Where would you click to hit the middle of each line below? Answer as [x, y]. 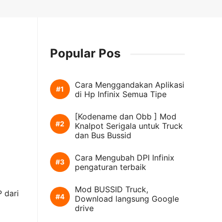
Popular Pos [85, 53]
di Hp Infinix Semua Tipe [121, 94]
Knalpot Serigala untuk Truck [129, 126]
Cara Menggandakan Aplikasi [130, 84]
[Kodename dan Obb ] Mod [126, 116]
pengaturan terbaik [111, 167]
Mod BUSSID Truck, [111, 189]
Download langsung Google [127, 198]
